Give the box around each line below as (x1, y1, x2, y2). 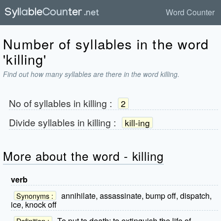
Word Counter (166, 6, 215, 18)
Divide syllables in (8, 115, 87, 129)
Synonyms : (16, 190, 54, 201)
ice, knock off (11, 199, 57, 211)
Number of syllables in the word (3, 34, 209, 53)
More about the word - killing (3, 147, 164, 164)
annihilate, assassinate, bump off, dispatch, (61, 189, 212, 201)
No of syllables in (8, 96, 83, 110)
